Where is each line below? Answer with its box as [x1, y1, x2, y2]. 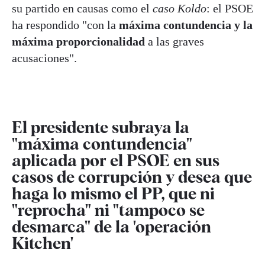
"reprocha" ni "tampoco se [12, 199, 205, 220]
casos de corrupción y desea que [12, 166, 252, 187]
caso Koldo [153, 1, 206, 15]
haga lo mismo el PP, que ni [12, 183, 215, 203]
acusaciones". [12, 51, 77, 64]
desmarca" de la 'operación [12, 216, 211, 237]
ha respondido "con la [12, 18, 119, 31]
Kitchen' [12, 232, 73, 253]
